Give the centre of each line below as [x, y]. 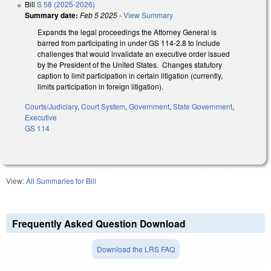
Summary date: [51, 15]
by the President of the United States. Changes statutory [130, 64]
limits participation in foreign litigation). [101, 86]
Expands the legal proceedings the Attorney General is [127, 31]
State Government [203, 106]
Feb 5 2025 [99, 15]
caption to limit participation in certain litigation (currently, [130, 75]
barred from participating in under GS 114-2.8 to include [129, 42]
